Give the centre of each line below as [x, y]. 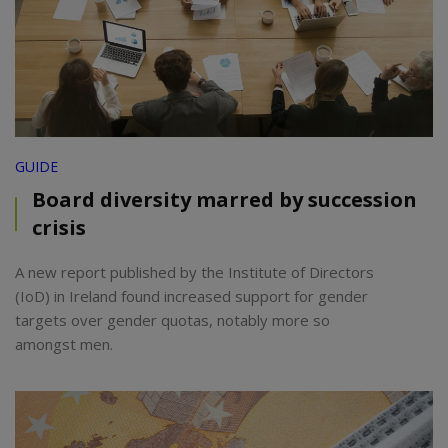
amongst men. [64, 344]
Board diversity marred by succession [224, 200]
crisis [59, 228]
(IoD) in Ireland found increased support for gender [191, 296]
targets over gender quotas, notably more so [172, 320]
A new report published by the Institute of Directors [194, 272]
